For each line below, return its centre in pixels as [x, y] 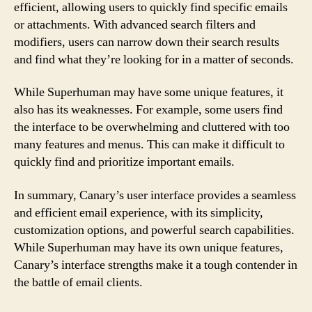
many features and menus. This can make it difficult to [149, 145]
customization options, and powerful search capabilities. [154, 230]
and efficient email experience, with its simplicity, [139, 212]
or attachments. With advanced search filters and [135, 24]
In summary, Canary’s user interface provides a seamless [155, 195]
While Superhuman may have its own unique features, [149, 247]
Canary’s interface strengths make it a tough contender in [156, 265]
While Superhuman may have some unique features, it [149, 92]
